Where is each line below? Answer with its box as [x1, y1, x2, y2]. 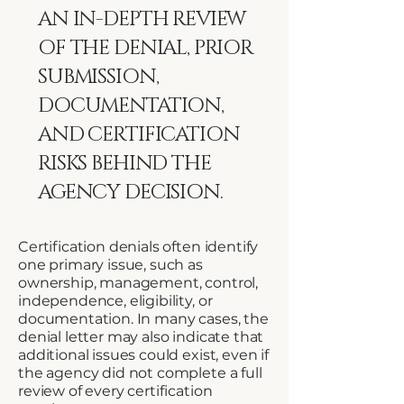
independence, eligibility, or [18, 292, 213, 309]
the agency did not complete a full [18, 364, 262, 381]
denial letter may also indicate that [18, 328, 264, 345]
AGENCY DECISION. [38, 179, 223, 207]
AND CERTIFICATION [38, 121, 240, 149]
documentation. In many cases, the [18, 310, 269, 327]
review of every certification [18, 382, 213, 399]
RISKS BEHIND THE [38, 150, 211, 178]
